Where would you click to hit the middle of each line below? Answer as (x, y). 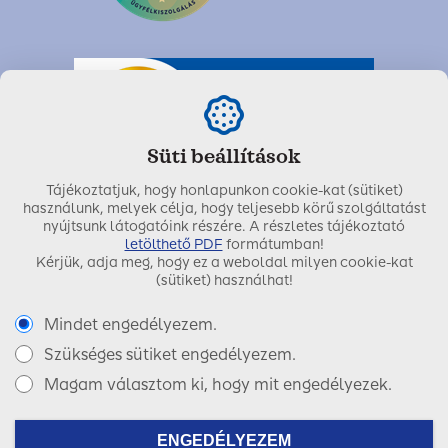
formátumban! (273, 244)
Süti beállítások (224, 156)
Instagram (313, 416)
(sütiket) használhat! (224, 280)
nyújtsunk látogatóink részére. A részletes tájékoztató (224, 226)
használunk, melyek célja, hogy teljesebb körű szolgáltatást (224, 208)
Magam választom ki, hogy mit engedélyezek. (218, 384)
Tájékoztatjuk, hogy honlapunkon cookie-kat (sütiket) (224, 190)
